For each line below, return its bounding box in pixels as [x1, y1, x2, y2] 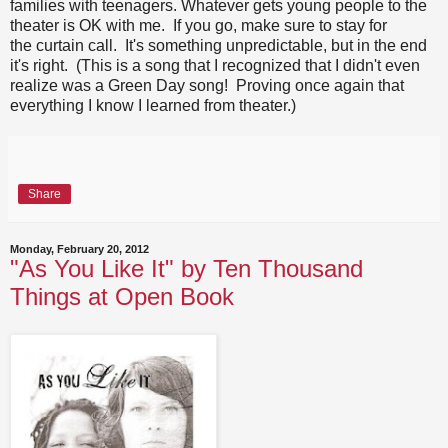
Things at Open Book [10, 282, 234, 310]
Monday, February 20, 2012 [10, 242, 149, 255]
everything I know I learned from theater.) [10, 96, 296, 114]
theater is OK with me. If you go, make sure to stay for [10, 16, 387, 34]
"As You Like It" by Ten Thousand [10, 254, 363, 282]
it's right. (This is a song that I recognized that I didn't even [10, 56, 420, 74]
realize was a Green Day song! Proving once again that [10, 76, 404, 94]
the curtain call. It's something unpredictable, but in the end [10, 36, 427, 54]
